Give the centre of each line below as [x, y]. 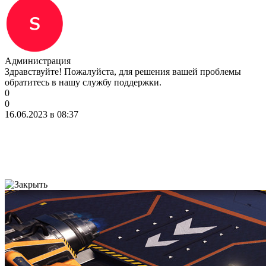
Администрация [38, 61]
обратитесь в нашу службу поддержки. [83, 82]
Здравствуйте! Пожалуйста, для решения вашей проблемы [123, 71]
